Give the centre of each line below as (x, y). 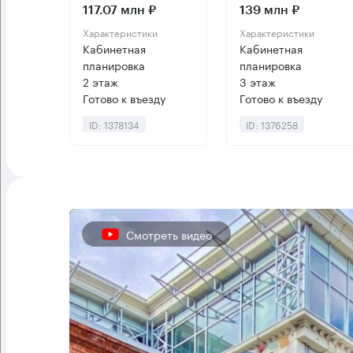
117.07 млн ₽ (119, 11)
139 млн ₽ (269, 11)
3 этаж (257, 82)
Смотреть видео (169, 234)
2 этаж (100, 82)
